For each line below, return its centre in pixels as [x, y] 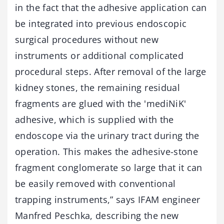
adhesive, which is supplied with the [94, 119]
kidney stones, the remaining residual [97, 87]
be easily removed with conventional [95, 183]
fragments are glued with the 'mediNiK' [101, 103]
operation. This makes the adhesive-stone [107, 151]
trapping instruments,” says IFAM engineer [108, 199]
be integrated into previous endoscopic [101, 23]
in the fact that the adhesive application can [111, 7]
